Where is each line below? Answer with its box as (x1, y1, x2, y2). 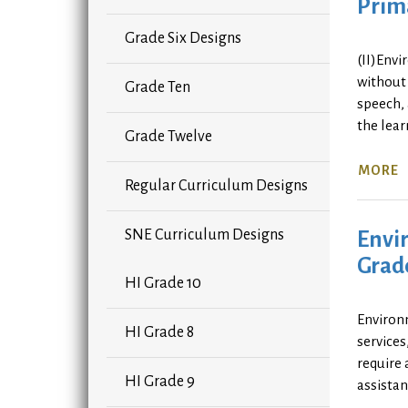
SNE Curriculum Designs (125, 227, 284, 244)
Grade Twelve (125, 128, 212, 146)
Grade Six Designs (125, 30, 241, 47)
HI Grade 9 (125, 373, 195, 391)
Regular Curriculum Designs (125, 178, 308, 195)
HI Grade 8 (125, 324, 194, 342)
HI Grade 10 (125, 275, 201, 292)
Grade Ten (125, 79, 190, 97)
